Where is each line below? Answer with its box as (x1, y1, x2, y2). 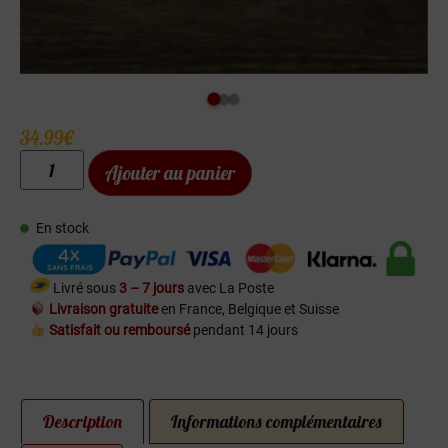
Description (43, 409, 123, 432)
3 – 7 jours (119, 280, 187, 298)
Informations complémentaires (171, 409, 383, 432)
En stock (36, 220, 90, 238)
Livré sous (50, 280, 119, 298)
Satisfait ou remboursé (49, 322, 191, 340)
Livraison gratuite (46, 301, 159, 319)
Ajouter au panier (104, 161, 235, 186)
